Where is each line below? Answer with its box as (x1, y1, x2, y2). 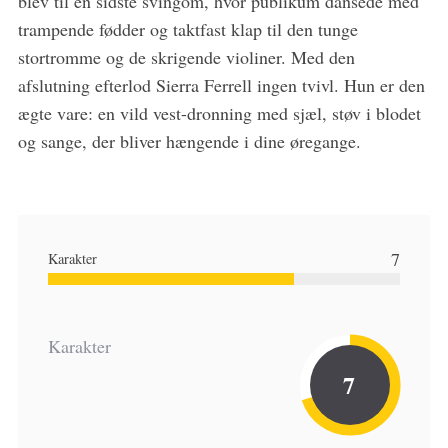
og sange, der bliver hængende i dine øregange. (17, 129, 361, 154)
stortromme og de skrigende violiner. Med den (17, 45, 355, 70)
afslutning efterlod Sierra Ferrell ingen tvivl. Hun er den (17, 73, 425, 98)
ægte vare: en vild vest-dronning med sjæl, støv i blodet (17, 101, 421, 126)
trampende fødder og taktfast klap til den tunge (17, 17, 358, 42)
